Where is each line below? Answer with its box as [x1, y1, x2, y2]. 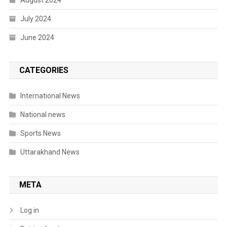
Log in [20, 206, 39, 215]
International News [20, 92, 80, 100]
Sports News [20, 129, 61, 138]
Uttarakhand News [20, 148, 80, 157]
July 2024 [20, 15, 51, 23]
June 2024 [20, 33, 54, 42]
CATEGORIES [19, 65, 68, 75]
